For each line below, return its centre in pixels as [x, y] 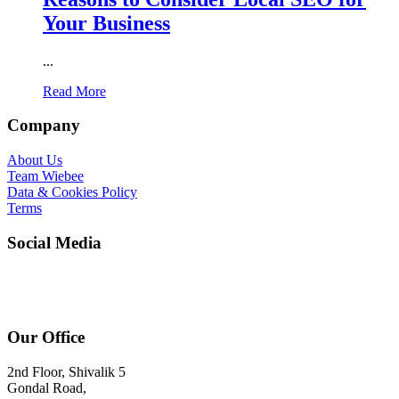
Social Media [54, 242]
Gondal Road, [47, 388]
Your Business [106, 23]
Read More [74, 91]
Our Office [46, 338]
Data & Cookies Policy [72, 191]
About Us [35, 159]
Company [44, 126]
